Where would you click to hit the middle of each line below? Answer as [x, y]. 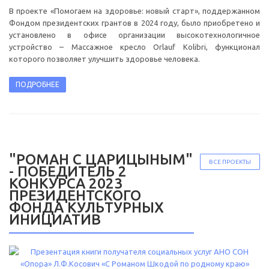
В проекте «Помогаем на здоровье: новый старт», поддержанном [134, 11]
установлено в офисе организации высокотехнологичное [134, 35]
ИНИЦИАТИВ [55, 219]
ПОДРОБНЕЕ [38, 84]
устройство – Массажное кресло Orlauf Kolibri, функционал [134, 47]
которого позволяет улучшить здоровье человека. [104, 59]
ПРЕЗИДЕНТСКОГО [75, 195]
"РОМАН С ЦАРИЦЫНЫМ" [101, 159]
